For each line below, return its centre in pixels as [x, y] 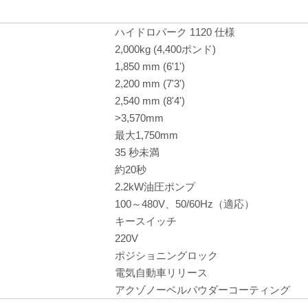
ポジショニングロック [166, 255]
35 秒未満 [137, 152]
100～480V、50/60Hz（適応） [185, 203]
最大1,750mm [146, 135]
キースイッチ [146, 221]
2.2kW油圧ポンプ [155, 186]
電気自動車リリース [161, 272]
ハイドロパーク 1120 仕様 [175, 32]
